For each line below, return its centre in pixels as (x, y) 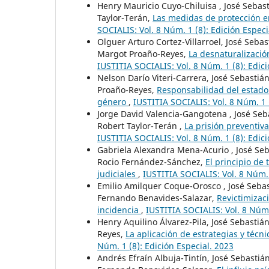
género (113, 101)
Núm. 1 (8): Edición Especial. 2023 (165, 246)
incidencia (119, 210)
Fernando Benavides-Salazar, (157, 198)
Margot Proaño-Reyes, (143, 53)
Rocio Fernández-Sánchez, (151, 162)
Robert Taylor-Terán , (141, 125)
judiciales (118, 174)
